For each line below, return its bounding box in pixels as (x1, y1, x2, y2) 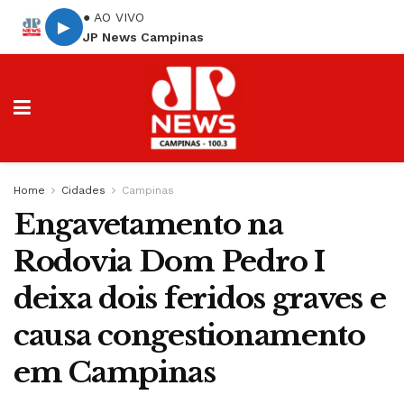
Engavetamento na (14, 207, 283, 243)
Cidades (61, 184, 106, 197)
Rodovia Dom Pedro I (14, 243, 325, 280)
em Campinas (14, 354, 216, 390)
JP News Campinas (83, 29, 204, 44)
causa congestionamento (14, 317, 365, 353)
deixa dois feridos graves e (14, 280, 386, 317)
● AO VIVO (83, 9, 144, 24)
